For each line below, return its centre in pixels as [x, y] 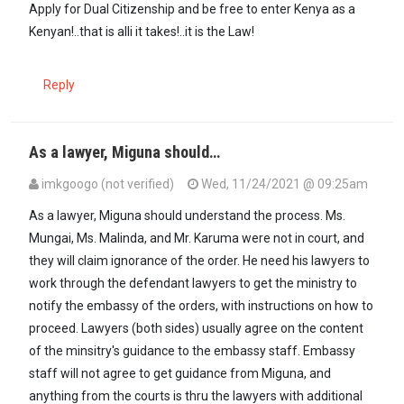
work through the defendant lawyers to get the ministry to [193, 283]
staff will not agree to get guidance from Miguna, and [180, 373]
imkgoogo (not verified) [108, 184]
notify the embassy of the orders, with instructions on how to [201, 305]
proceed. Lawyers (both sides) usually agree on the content [196, 328]
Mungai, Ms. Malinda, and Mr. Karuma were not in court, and [197, 238]
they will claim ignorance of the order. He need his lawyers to [199, 260]
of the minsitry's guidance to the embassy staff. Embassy [192, 350]
